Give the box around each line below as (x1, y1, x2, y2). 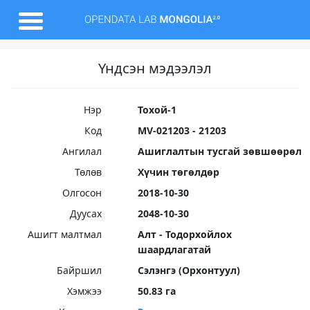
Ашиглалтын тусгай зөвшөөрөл (137, 145, 302, 158)
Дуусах (69, 207, 102, 220)
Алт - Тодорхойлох (137, 228, 232, 241)
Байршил (56, 264, 102, 277)
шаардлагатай (137, 243, 211, 256)
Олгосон (62, 186, 102, 199)
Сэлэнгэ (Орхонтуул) (137, 264, 240, 277)
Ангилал (62, 145, 102, 158)
